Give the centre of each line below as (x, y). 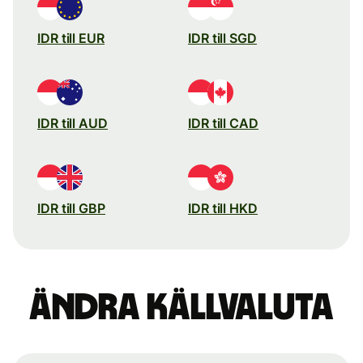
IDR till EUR (71, 38)
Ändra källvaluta (181, 307)
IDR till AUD (73, 123)
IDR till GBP (71, 208)
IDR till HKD (223, 208)
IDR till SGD (222, 38)
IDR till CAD (223, 123)
